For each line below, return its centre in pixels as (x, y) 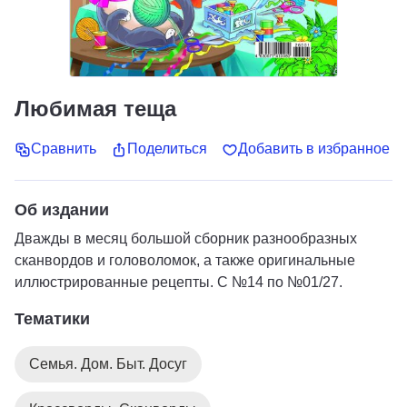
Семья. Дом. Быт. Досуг (108, 363)
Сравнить (64, 149)
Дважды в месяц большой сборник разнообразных (186, 238)
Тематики (52, 318)
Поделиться (167, 149)
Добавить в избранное (314, 149)
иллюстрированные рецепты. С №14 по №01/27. (179, 282)
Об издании (62, 209)
